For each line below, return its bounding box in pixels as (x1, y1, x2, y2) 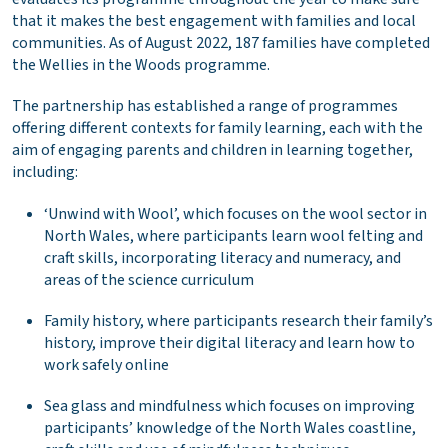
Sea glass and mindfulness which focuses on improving (44, 395, 415, 418)
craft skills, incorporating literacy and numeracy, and (44, 246, 401, 269)
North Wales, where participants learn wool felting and (44, 224, 423, 247)
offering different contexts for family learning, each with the (12, 117, 423, 140)
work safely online (44, 353, 169, 376)
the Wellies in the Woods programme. (12, 54, 273, 77)
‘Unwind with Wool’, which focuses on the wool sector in (44, 202, 427, 225)
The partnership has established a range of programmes (12, 95, 398, 118)
